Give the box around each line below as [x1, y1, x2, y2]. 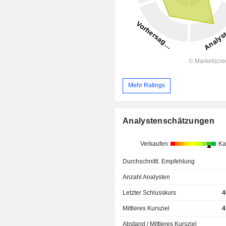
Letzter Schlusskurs [123, 189, 177, 197]
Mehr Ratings [128, 82, 165, 89]
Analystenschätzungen [123, 117, 214, 126]
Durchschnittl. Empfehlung [123, 158, 195, 165]
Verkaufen [140, 140, 168, 148]
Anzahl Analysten [123, 174, 171, 181]
